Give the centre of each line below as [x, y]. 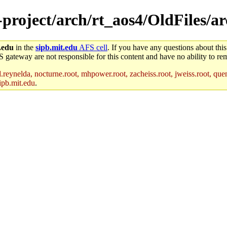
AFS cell [92, 47]
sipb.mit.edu [56, 47]
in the [25, 47]
